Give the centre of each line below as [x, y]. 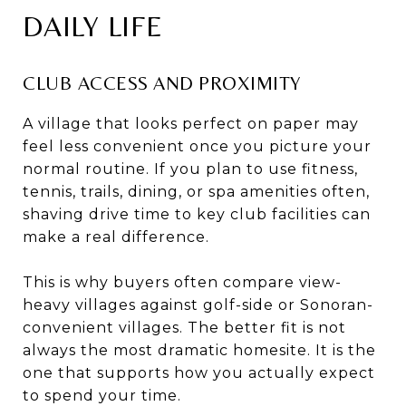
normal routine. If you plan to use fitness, [190, 169]
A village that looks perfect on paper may [191, 123]
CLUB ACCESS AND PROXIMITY [162, 83]
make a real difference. [116, 237]
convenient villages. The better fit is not [184, 327]
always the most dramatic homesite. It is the [199, 350]
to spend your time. [102, 395]
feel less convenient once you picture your [197, 146]
